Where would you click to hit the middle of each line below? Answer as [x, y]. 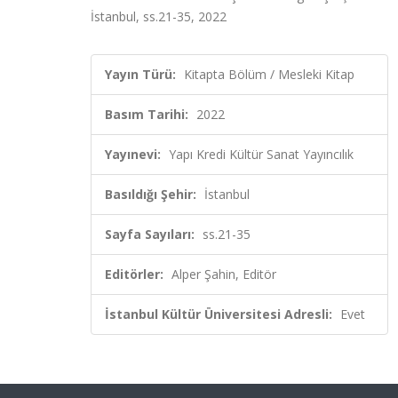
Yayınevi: [133, 154]
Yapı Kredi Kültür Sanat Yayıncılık [261, 154]
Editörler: [134, 274]
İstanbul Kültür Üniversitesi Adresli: [219, 314]
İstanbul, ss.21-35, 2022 [159, 16]
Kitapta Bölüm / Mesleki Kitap [269, 74]
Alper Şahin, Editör [224, 274]
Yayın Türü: [140, 74]
